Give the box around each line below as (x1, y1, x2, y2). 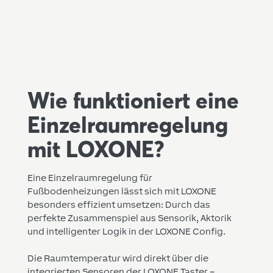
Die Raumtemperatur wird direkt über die (27, 253, 208, 263)
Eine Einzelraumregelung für (27, 172, 152, 183)
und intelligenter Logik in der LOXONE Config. (27, 226, 225, 236)
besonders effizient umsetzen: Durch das (27, 199, 210, 210)
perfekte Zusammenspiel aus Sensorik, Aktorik (27, 213, 232, 223)
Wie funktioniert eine (27, 87, 239, 114)
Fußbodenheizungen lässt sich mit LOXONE (27, 186, 216, 196)
